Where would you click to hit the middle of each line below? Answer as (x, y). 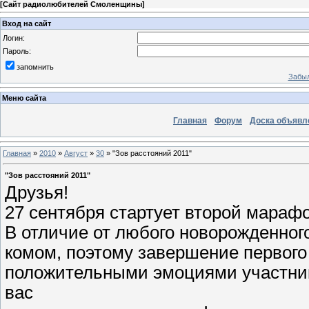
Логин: (14, 38)
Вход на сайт (27, 23)
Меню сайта (24, 98)
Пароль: (17, 51)
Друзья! (37, 192)
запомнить (35, 67)
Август (76, 153)
